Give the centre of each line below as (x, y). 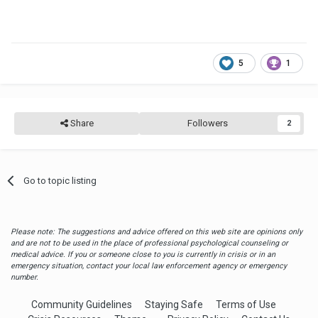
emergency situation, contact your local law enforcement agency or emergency (149, 265)
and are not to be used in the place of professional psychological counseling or (149, 243)
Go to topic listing (60, 180)
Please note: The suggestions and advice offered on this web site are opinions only (157, 231)
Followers (207, 123)
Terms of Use (246, 304)
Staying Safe (174, 304)
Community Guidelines (82, 304)
